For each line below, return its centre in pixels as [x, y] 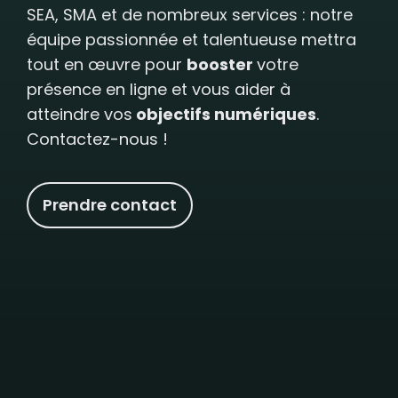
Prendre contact [110, 205]
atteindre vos [80, 114]
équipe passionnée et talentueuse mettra [191, 40]
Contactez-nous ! [97, 139]
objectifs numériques [224, 114]
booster [222, 64]
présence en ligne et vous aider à [159, 89]
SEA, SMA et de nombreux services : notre [190, 15]
